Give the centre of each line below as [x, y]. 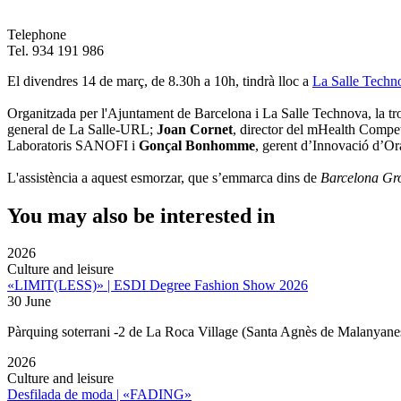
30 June [29, 302]
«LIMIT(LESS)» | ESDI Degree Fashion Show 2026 [158, 286]
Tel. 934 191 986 [55, 50]
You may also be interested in [141, 215]
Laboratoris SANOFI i [73, 145]
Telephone [37, 34]
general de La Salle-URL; [82, 129]
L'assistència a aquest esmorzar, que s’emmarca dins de [164, 177]
